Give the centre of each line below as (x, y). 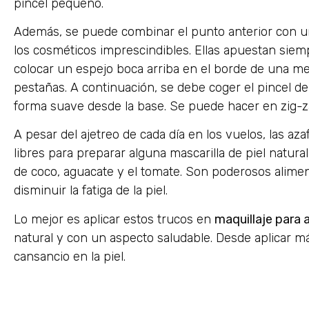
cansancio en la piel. (70, 256)
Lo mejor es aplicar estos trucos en (114, 219)
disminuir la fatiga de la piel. (91, 191)
